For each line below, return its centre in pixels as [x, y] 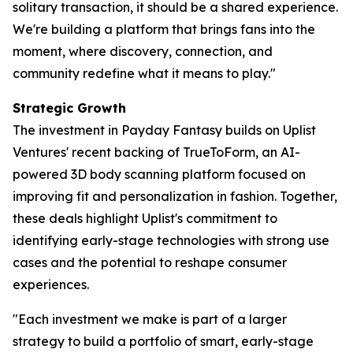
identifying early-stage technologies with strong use [171, 240]
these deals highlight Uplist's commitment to [145, 218]
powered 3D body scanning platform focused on [159, 174]
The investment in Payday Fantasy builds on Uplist [164, 130]
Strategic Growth [69, 108]
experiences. [51, 284]
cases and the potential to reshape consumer [150, 262]
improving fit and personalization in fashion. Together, [175, 196]
